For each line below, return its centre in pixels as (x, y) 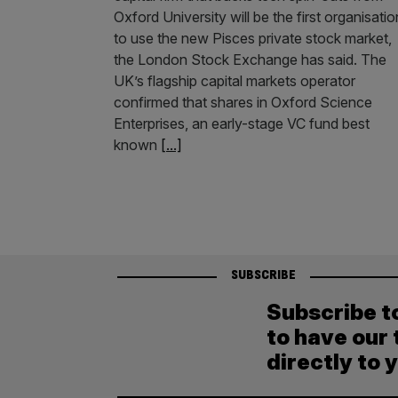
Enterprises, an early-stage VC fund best (242, 123)
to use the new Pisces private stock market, (253, 38)
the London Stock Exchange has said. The (250, 59)
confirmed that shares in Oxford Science (243, 102)
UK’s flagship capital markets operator (235, 80)
